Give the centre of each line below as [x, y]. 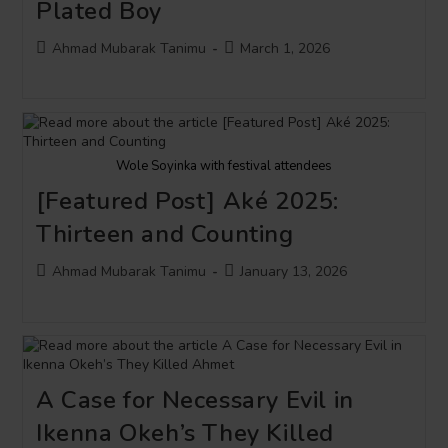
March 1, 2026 [284, 48]
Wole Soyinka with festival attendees [224, 166]
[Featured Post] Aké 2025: [187, 201]
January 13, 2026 [293, 271]
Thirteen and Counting [164, 234]
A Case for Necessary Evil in [194, 400]
